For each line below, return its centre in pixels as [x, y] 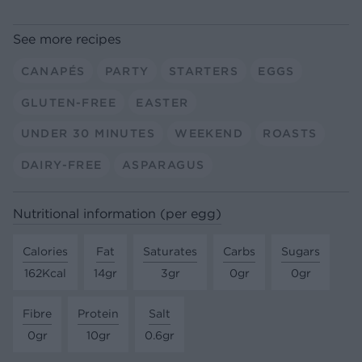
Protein [98, 314]
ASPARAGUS [163, 165]
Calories [45, 252]
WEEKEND [209, 134]
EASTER [162, 102]
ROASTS [290, 134]
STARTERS [203, 71]
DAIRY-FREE [61, 165]
